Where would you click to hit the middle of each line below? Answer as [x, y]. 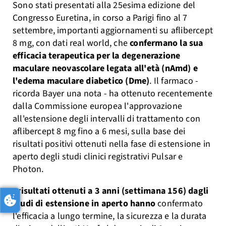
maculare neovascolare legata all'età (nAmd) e [105, 68]
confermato [180, 204]
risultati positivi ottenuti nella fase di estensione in [112, 144]
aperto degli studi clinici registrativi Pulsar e [98, 157]
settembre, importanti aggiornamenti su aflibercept [113, 31]
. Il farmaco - [174, 81]
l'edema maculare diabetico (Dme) [81, 81]
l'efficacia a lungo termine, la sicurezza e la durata [110, 216]
